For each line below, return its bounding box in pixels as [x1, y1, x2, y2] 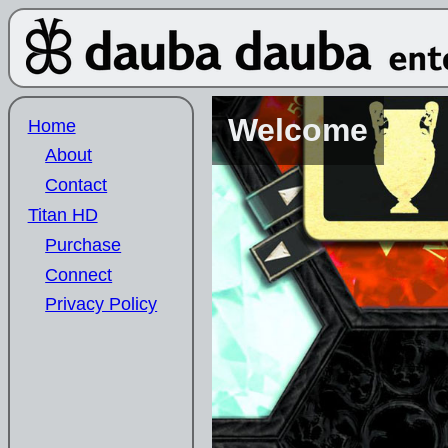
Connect [45, 264, 113, 285]
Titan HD [27, 204, 98, 225]
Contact [45, 175, 108, 196]
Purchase [45, 234, 122, 255]
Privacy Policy [45, 294, 158, 315]
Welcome [227, 112, 368, 148]
